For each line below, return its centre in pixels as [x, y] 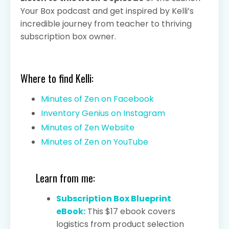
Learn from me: [65, 178]
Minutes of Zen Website [88, 127]
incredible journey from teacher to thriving [106, 24]
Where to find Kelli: [58, 78]
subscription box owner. [68, 36]
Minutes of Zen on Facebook [97, 99]
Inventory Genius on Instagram [103, 113]
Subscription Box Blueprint [114, 199]
